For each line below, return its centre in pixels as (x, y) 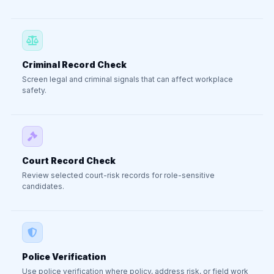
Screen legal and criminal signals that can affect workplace (128, 79)
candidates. (43, 186)
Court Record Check (69, 161)
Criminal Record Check (74, 65)
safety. (34, 90)
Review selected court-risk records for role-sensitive (118, 175)
